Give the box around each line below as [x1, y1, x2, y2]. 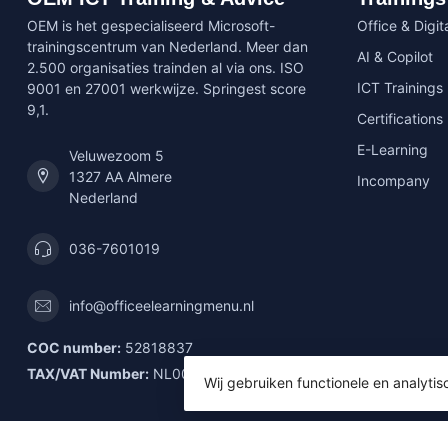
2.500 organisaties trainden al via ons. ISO [27, 58, 304, 76]
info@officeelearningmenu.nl [69, 297, 254, 315]
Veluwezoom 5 [69, 146, 164, 164]
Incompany [357, 171, 430, 189]
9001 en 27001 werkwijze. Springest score [27, 79, 306, 97]
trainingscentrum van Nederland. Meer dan [27, 37, 308, 55]
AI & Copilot [357, 47, 433, 65]
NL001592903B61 [149, 364, 275, 382]
